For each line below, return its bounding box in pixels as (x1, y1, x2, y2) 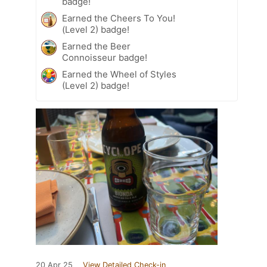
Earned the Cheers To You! (62, 12, 175, 24)
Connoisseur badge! (62, 51, 147, 63)
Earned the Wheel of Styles (62, 68, 176, 80)
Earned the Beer (62, 40, 131, 52)
